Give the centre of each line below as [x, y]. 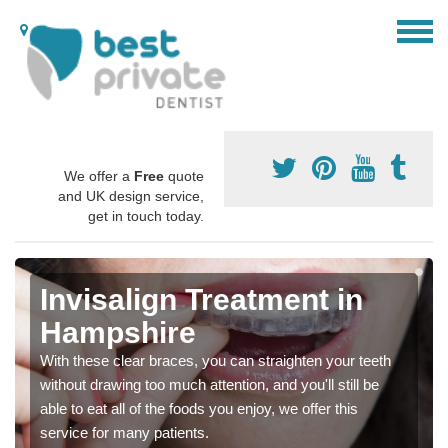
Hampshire [118, 333]
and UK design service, [131, 196]
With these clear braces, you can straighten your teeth [215, 361]
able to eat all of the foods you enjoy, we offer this [199, 409]
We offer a [99, 176]
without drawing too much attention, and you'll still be [209, 385]
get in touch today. [146, 216]
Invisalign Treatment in [201, 300]
